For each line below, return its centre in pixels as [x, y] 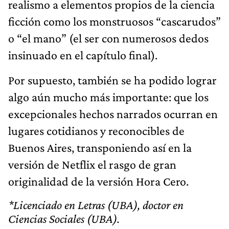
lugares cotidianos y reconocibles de [96, 130]
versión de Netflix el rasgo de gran [92, 164]
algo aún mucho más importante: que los [108, 97]
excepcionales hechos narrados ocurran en [113, 113]
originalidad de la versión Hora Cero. [98, 181]
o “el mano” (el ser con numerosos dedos [108, 38]
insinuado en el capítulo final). [83, 55]
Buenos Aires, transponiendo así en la [100, 147]
